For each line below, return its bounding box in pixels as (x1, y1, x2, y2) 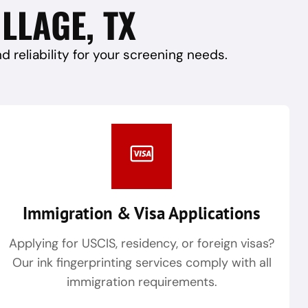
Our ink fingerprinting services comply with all (12, 254, 272, 272)
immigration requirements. (66, 274, 217, 291)
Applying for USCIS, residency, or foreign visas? (9, 235, 274, 252)
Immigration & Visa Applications (23, 202, 261, 225)
